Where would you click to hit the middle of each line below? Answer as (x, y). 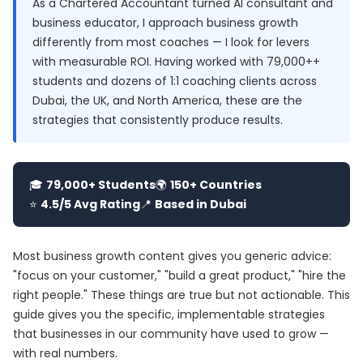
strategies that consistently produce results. (158, 120)
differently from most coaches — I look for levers (171, 42)
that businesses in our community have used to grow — (171, 334)
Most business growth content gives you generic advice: (172, 256)
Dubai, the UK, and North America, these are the (167, 100)
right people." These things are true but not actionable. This (181, 295)
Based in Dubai (201, 204)
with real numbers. (65, 353)
